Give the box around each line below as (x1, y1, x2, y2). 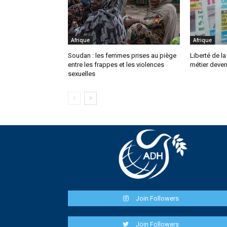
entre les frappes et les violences (68, 61, 165, 69)
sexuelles (68, 70, 96, 78)
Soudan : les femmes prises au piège (68, 52, 177, 60)
